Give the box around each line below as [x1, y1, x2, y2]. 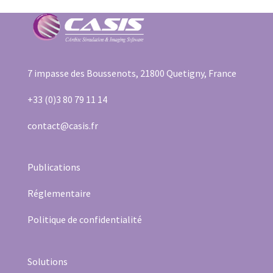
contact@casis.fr [27, 119, 98, 132]
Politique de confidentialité [27, 213, 142, 226]
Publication [27, 161, 76, 174]
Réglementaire [27, 187, 91, 200]
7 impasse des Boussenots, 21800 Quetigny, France [27, 67, 236, 80]
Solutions [27, 255, 68, 268]
